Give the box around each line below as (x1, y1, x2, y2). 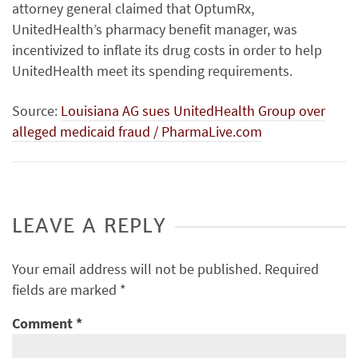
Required (265, 260, 319, 278)
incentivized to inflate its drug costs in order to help (12, 41, 322, 59)
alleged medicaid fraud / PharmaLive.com (12, 122, 262, 141)
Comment (12, 314, 76, 332)
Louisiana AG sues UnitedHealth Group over (61, 101, 325, 120)
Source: (12, 101, 61, 120)
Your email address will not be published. (12, 260, 261, 278)
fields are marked (12, 280, 120, 299)
